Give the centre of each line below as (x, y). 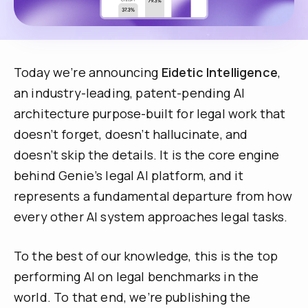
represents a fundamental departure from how (153, 196)
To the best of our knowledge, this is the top (146, 256)
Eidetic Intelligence (219, 73)
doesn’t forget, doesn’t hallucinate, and (131, 134)
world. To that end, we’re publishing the (132, 297)
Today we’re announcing (88, 73)
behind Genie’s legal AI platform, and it (129, 176)
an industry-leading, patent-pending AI (130, 93)
